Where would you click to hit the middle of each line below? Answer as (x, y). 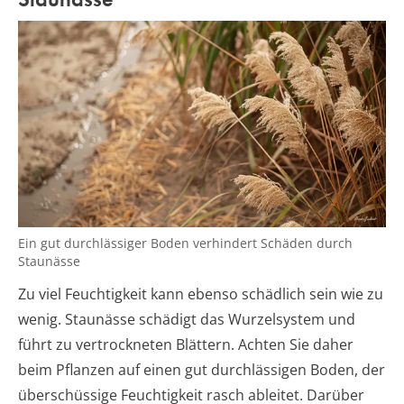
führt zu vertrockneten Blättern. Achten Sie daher (186, 344)
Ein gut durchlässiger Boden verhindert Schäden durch (185, 243)
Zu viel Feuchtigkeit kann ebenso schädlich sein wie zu (201, 294)
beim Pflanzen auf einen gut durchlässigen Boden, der (202, 369)
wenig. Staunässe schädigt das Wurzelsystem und (187, 319)
